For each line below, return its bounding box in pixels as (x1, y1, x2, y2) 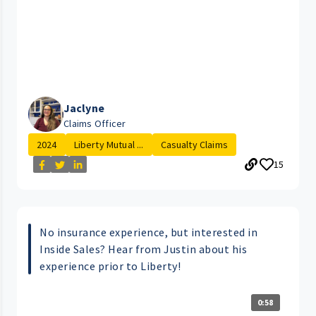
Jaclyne (63, 101, 104, 116)
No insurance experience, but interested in (39, 225, 257, 240)
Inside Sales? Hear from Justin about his (39, 242, 247, 257)
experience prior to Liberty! (39, 259, 181, 274)
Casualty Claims (160, 138, 228, 152)
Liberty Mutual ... (73, 138, 144, 152)
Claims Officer (63, 117, 126, 130)
